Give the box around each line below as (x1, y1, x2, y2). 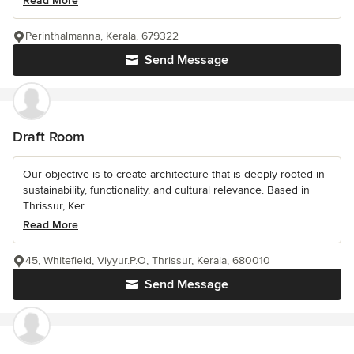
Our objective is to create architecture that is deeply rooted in (23, 168, 325, 182)
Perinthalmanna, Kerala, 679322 (25, 29, 179, 43)
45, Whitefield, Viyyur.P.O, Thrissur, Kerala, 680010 (25, 254, 270, 268)
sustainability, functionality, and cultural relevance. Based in (23, 183, 310, 198)
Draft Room (13, 128, 85, 146)
